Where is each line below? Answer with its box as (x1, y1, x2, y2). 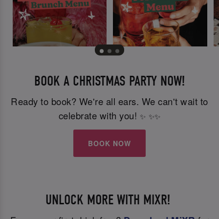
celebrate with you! (58, 109, 140, 122)
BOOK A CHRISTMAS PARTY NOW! (34, 72, 185, 89)
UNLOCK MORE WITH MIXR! (45, 191, 174, 208)
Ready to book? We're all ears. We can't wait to (11, 94, 208, 108)
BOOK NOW (88, 138, 131, 149)
